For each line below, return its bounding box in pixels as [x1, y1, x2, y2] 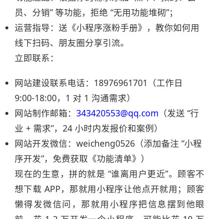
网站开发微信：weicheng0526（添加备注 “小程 [15, 137, 202, 149]
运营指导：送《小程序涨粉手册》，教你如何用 [15, 22, 199, 33]
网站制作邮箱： [15, 107, 76, 119]
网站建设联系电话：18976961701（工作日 [15, 77, 183, 88]
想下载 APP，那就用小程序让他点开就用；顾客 [15, 183, 204, 195]
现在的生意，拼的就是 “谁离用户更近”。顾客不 [15, 168, 204, 179]
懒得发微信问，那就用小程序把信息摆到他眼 [15, 198, 204, 210]
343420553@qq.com [76, 107, 158, 119]
